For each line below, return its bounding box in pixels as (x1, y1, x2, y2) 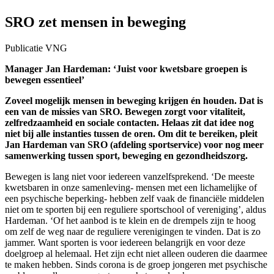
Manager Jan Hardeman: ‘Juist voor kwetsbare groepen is (5, 63, 247, 74)
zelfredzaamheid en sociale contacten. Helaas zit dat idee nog (5, 117, 254, 128)
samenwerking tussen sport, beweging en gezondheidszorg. (5, 150, 248, 161)
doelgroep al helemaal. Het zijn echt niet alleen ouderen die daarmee (5, 248, 267, 259)
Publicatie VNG (5, 42, 67, 53)
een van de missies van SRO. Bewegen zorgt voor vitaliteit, (5, 106, 245, 117)
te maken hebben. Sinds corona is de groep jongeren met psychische (5, 259, 267, 270)
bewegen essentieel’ (5, 74, 84, 85)
